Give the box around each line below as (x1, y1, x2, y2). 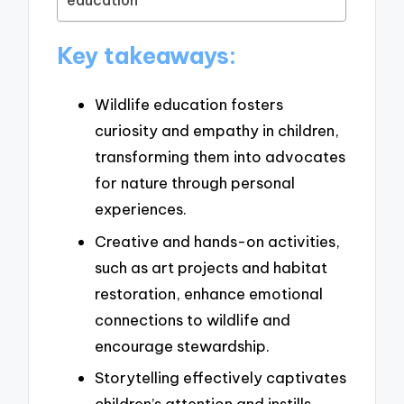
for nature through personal (95, 172, 295, 192)
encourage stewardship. (95, 335, 270, 355)
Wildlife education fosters (95, 94, 283, 114)
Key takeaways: (57, 41, 237, 71)
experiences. (95, 198, 187, 218)
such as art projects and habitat (95, 257, 327, 277)
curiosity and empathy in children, (95, 120, 339, 140)
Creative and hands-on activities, (95, 231, 340, 251)
